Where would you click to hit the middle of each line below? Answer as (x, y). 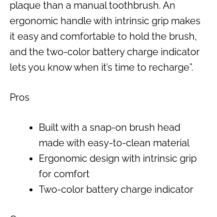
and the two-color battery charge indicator (105, 52)
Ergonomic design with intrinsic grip (118, 159)
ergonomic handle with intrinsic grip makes (105, 21)
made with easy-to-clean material (114, 143)
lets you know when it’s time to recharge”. (101, 68)
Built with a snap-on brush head (109, 128)
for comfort (64, 174)
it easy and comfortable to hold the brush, (103, 37)
